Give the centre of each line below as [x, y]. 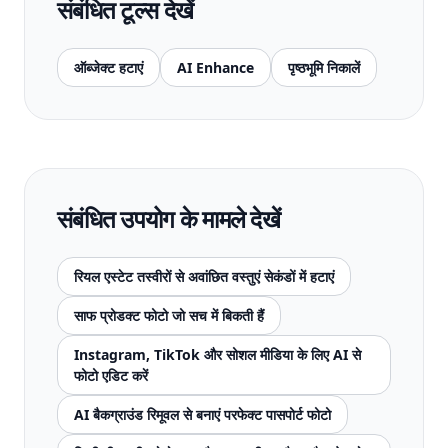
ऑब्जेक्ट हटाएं [108, 67]
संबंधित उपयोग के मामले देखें [169, 218]
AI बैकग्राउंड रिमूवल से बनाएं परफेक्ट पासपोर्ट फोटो [202, 414]
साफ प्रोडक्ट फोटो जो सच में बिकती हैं [169, 315]
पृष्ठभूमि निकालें [324, 67]
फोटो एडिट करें [111, 375]
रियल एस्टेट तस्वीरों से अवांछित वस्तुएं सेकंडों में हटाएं [204, 276]
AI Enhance [215, 67]
